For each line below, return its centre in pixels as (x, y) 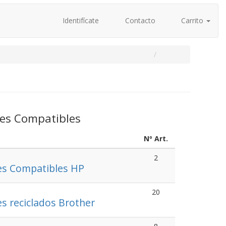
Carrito (192, 20)
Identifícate (80, 20)
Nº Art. (156, 138)
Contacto (139, 20)
